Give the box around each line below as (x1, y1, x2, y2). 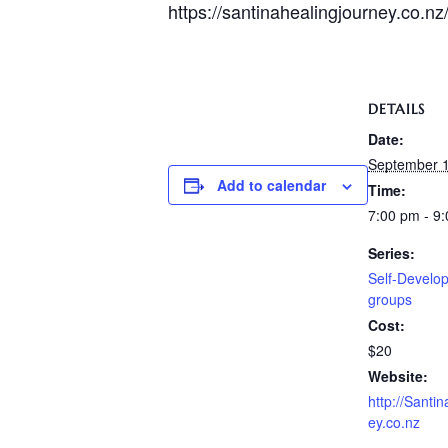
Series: (368, 243, 415, 264)
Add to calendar (217, 175, 326, 196)
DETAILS (368, 100, 425, 119)
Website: (368, 366, 428, 387)
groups (368, 289, 412, 310)
